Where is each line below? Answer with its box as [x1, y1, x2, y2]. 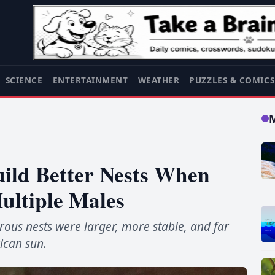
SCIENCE [5, 74, 43, 87]
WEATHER [137, 74, 180, 87]
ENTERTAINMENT [52, 74, 128, 87]
